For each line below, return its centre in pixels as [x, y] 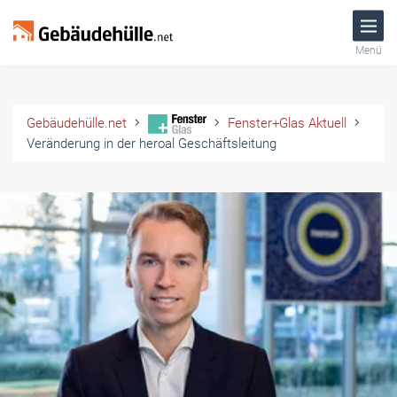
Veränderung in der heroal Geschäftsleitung [152, 144]
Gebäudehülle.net [77, 123]
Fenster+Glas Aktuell [287, 123]
